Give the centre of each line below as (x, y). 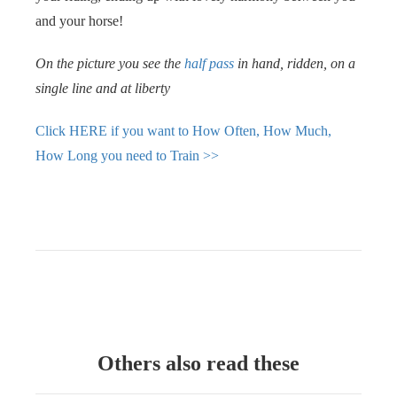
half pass (209, 63)
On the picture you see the (110, 63)
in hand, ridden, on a (295, 63)
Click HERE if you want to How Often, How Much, (183, 130)
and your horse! (79, 20)
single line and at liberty (103, 88)
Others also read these (198, 363)
